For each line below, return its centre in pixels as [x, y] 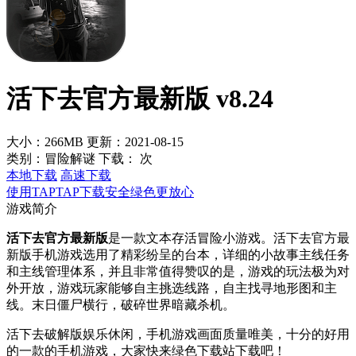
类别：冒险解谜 [51, 158]
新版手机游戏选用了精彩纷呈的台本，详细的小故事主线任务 [178, 254]
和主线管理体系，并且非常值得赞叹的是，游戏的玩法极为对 [178, 271]
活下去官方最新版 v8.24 [140, 99]
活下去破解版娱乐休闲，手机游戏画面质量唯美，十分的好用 [178, 334]
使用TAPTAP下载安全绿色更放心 [100, 192]
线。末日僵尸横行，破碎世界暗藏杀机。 [121, 304]
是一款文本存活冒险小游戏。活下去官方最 [229, 238]
